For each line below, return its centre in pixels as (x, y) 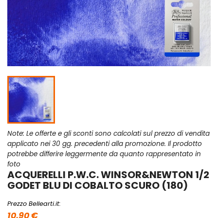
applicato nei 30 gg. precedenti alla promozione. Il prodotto (105, 144)
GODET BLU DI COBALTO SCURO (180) (98, 186)
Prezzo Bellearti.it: (34, 204)
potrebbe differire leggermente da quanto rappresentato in (104, 154)
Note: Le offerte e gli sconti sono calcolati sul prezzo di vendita (109, 134)
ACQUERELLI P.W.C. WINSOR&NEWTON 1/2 (108, 175)
